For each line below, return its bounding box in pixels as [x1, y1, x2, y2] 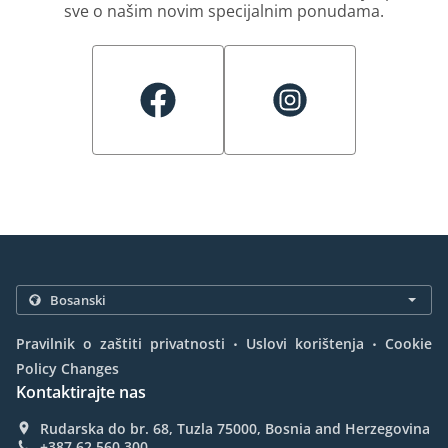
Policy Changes [16, 359, 119, 378]
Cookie [385, 334, 432, 353]
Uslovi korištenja [246, 334, 364, 353]
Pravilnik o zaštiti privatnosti [16, 334, 225, 353]
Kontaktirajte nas [16, 381, 146, 403]
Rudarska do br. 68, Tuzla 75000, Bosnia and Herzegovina [40, 419, 430, 438]
